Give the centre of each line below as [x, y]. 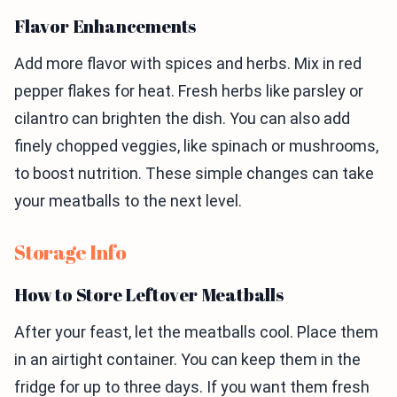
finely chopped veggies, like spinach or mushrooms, [196, 146]
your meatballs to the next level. [128, 201]
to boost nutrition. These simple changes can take [194, 173]
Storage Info [70, 252]
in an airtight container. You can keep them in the [187, 359]
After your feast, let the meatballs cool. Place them [196, 332]
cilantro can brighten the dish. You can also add [182, 118]
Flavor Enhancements [105, 26]
